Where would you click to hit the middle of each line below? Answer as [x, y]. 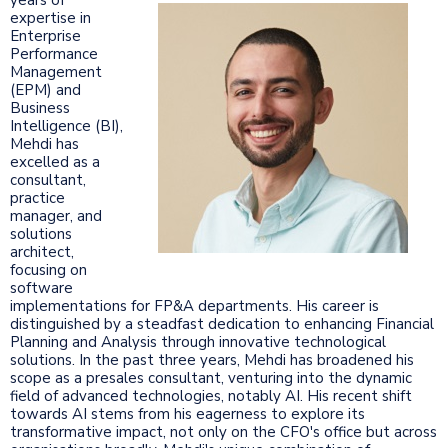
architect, [42, 251]
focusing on [48, 269]
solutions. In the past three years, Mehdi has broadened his [212, 359]
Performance [54, 53]
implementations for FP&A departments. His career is [194, 305]
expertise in [50, 17]
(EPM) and [45, 89]
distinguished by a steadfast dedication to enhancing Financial [222, 323]
